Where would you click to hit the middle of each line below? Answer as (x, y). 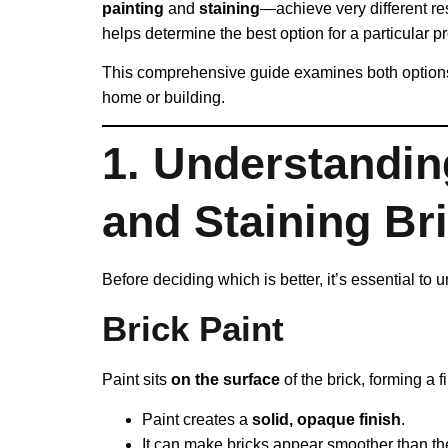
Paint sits (136, 380)
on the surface (225, 380)
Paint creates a (197, 419)
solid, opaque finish (326, 419)
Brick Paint (193, 329)
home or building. (163, 98)
